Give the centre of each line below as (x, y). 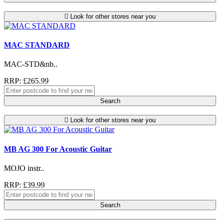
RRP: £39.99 (24, 185)
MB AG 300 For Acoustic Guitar (58, 149)
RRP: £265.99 (26, 81)
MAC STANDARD (37, 45)
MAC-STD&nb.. (31, 64)
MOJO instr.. (24, 168)
